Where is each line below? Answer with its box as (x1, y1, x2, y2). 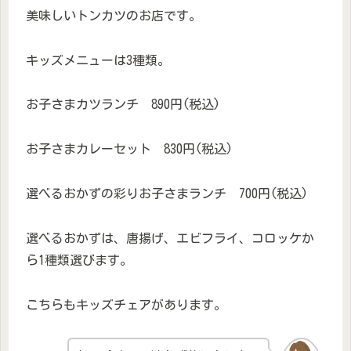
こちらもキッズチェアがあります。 (26, 298, 226, 311)
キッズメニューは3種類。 (26, 53, 170, 67)
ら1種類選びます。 (26, 253, 132, 266)
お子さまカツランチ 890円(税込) (26, 98, 220, 111)
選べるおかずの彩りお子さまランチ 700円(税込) (26, 187, 308, 200)
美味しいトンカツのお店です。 (26, 9, 201, 22)
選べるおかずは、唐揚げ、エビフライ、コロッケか (26, 231, 314, 244)
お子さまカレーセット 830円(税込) (26, 143, 233, 156)
